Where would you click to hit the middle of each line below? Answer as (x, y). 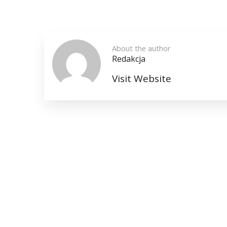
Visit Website (142, 79)
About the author (141, 48)
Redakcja (129, 59)
